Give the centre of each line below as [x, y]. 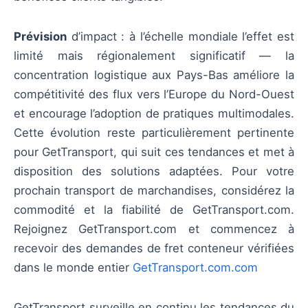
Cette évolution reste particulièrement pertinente [154, 133]
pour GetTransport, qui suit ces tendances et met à [154, 152]
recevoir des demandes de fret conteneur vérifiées [154, 249]
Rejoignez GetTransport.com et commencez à [154, 229]
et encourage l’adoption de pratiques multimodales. [154, 114]
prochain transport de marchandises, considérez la [154, 191]
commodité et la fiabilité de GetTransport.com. [154, 210]
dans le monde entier [73, 268]
